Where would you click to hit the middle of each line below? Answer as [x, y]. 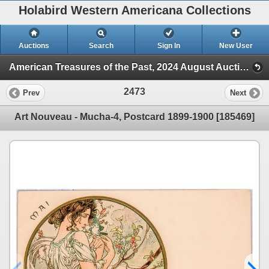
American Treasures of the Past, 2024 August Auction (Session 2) [244, 67]
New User [236, 46]
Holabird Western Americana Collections [134, 10]
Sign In [168, 46]
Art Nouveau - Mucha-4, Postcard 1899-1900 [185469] [134, 117]
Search [101, 46]
